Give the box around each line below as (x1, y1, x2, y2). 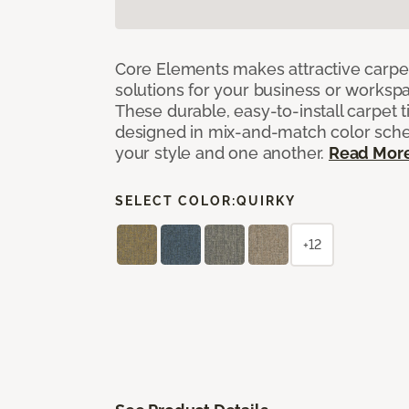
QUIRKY (236, 193, 296, 208)
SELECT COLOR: (115, 193, 236, 208)
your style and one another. (115, 142, 329, 163)
